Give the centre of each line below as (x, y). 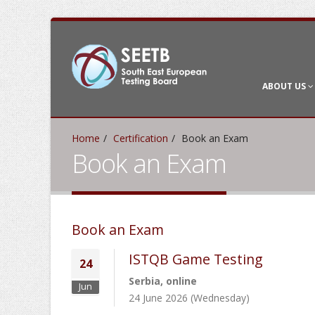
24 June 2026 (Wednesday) (189, 298)
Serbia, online (163, 281)
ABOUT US (285, 86)
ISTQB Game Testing (196, 259)
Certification (141, 138)
